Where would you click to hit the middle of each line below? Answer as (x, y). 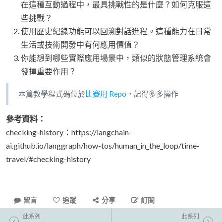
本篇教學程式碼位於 (52, 93)
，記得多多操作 (152, 93)
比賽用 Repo (106, 93)
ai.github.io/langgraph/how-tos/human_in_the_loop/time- (103, 145)
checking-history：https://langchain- (69, 132)
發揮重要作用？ (49, 71)
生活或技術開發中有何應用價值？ (80, 44)
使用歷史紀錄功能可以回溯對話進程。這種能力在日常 (116, 31)
